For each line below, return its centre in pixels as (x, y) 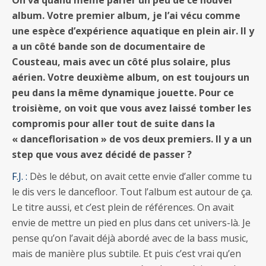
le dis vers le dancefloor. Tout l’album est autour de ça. (132, 191)
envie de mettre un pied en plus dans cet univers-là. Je (131, 222)
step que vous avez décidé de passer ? (102, 154)
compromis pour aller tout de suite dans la (113, 123)
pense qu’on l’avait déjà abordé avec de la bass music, (130, 238)
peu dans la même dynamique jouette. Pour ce (123, 92)
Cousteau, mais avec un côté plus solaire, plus (121, 61)
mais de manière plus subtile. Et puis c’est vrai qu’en (126, 253)
